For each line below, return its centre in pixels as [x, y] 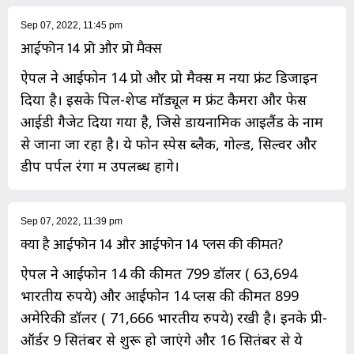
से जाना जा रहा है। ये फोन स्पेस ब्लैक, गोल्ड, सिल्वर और [169, 144]
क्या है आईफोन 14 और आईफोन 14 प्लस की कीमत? [152, 245]
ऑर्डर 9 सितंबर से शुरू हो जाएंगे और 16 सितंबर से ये [162, 340]
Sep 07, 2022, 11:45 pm [72, 26]
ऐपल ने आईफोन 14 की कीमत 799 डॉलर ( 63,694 [159, 274]
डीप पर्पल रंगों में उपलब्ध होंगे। [100, 166]
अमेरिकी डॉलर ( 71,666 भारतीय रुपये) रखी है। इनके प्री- [174, 318]
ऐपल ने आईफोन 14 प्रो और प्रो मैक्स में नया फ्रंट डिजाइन [169, 78]
